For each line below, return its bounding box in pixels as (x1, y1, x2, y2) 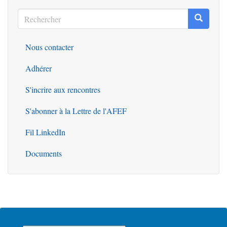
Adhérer (25, 63, 52, 73)
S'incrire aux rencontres (25, 84, 100, 95)
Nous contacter (25, 42, 73, 52)
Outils (18, 47, 67, 67)
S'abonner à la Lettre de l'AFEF (25, 105, 127, 116)
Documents (25, 148, 62, 159)
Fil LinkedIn (25, 127, 65, 137)
